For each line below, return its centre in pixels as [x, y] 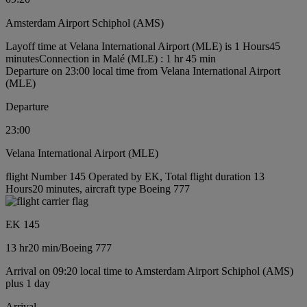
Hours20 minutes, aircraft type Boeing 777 [98, 188]
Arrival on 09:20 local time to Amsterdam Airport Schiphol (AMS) [149, 271]
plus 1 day [28, 283]
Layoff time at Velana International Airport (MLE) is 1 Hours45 [143, 46]
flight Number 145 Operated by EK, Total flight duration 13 [135, 176]
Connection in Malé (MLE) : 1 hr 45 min [127, 58]
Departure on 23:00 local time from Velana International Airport [143, 71]
